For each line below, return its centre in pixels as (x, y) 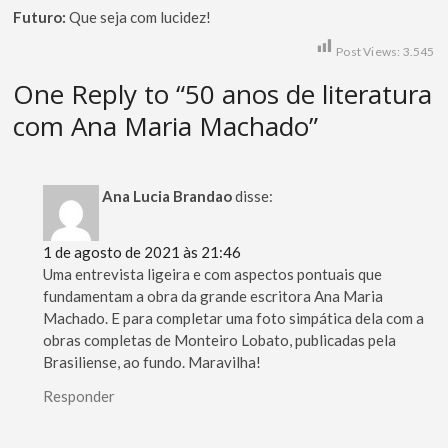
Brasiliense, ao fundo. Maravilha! (152, 361)
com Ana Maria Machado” (166, 126)
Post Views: (368, 52)
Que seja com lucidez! (140, 17)
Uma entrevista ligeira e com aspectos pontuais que (213, 273)
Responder (79, 395)
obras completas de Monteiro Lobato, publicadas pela (220, 339)
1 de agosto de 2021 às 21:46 (142, 251)
